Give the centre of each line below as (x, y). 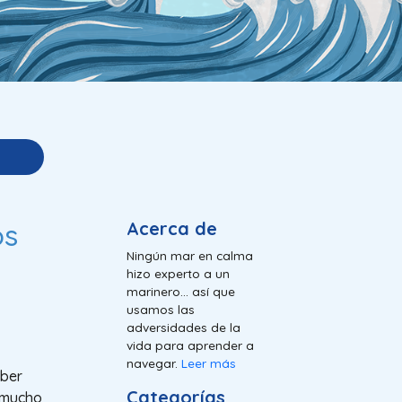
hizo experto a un (178, 273)
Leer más (209, 363)
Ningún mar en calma (190, 255)
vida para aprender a (190, 345)
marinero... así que (181, 291)
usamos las (161, 309)
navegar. (154, 363)
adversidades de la (184, 327)
